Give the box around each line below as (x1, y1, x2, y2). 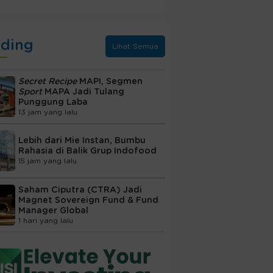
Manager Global (18, 206, 88, 215)
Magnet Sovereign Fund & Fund (18, 196, 158, 205)
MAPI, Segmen (76, 77, 143, 86)
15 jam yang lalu (18, 157, 77, 165)
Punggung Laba (18, 97, 88, 107)
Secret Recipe (18, 77, 77, 86)
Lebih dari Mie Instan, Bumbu (18, 136, 146, 146)
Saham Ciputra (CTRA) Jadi (18, 185, 142, 194)
